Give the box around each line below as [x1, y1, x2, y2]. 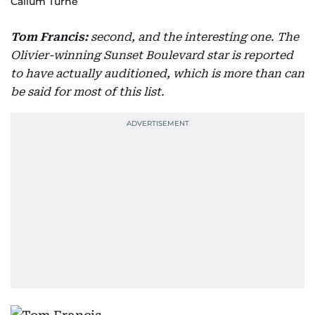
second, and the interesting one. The [91, 30, 299, 44]
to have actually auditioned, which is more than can [11, 67, 304, 80]
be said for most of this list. [11, 85, 165, 98]
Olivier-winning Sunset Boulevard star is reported [11, 49, 293, 62]
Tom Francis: [11, 30, 88, 44]
